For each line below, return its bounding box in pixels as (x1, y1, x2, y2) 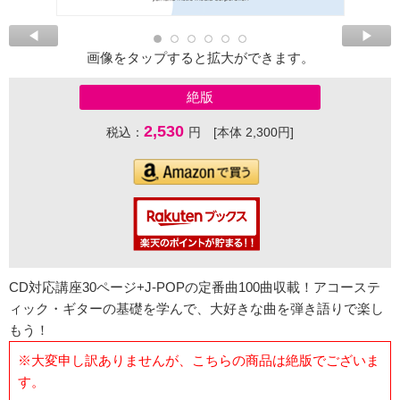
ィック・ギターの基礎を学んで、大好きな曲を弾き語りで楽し (9, 301, 384, 317)
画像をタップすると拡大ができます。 (86, 50, 314, 66)
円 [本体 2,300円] (188, 125, 294, 140)
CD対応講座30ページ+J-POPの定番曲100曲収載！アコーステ (9, 279, 380, 296)
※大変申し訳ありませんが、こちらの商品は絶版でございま (17, 352, 379, 368)
